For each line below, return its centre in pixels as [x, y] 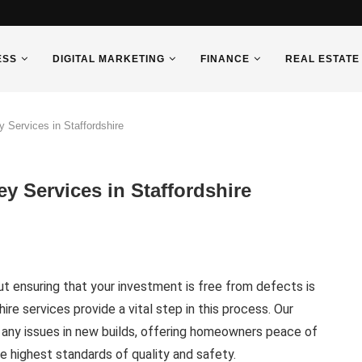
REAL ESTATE [322, 59]
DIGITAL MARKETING [109, 59]
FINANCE [225, 59]
